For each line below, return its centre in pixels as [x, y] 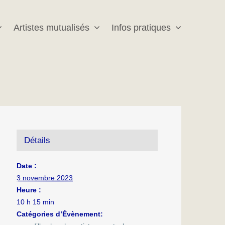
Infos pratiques [141, 28]
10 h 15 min [36, 202]
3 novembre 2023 [45, 178]
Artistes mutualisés [51, 28]
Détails [37, 140]
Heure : [29, 190]
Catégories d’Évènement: [60, 214]
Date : [27, 165]
